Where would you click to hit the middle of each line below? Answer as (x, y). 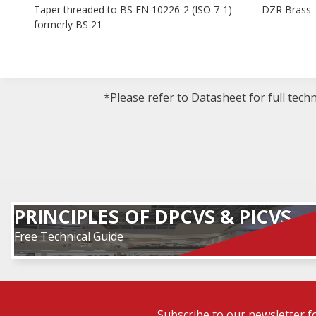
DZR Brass (287, 9)
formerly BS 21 (68, 24)
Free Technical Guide (69, 236)
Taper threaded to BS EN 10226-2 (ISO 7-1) (133, 9)
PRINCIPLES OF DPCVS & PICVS (153, 216)
